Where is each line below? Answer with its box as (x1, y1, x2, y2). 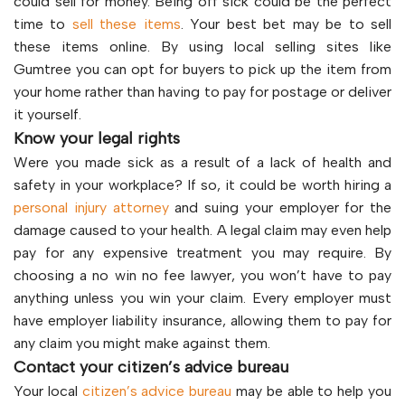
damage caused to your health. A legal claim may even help (14, 221, 391, 239)
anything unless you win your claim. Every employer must (14, 288, 391, 306)
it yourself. (14, 105, 81, 123)
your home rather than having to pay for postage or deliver (14, 82, 391, 100)
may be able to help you (231, 381, 392, 400)
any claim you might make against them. (14, 334, 270, 352)
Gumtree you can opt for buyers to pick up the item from (14, 60, 391, 78)
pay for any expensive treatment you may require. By (14, 243, 391, 261)
